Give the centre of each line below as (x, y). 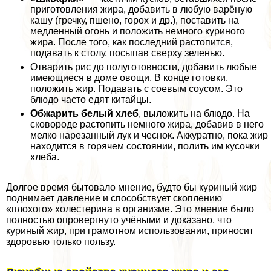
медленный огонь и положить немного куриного (138, 31)
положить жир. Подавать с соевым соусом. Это (136, 89)
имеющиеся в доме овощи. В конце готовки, (129, 78)
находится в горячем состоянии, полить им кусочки (145, 146)
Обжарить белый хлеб (84, 113)
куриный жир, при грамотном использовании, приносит (130, 231)
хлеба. (45, 157)
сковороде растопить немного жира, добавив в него (147, 124)
